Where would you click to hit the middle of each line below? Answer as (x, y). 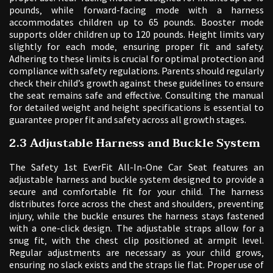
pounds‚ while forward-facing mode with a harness (136, 10)
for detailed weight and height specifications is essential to (136, 108)
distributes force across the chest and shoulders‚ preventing (136, 204)
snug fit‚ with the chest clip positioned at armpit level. (136, 240)
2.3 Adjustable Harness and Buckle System (135, 144)
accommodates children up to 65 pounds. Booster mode (136, 22)
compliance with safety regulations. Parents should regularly (136, 71)
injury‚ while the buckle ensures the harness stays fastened (136, 216)
